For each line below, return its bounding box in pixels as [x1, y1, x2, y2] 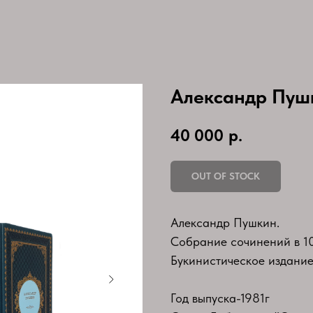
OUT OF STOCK [191, 170, 260, 182]
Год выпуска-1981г [170, 290, 270, 305]
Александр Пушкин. [170, 214, 279, 230]
